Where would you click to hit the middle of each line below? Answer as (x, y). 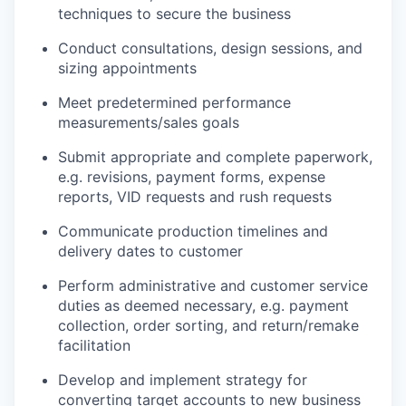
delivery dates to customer (150, 251)
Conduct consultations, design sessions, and (210, 48)
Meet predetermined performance (174, 103)
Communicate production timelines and (193, 232)
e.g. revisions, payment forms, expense (192, 177)
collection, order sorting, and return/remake (208, 326)
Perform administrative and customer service (213, 286)
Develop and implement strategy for (183, 380)
